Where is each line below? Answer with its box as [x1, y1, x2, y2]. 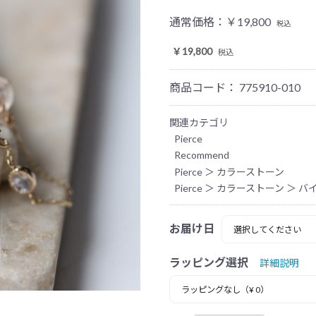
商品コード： [169, 80, 239, 94]
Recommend [174, 149, 229, 162]
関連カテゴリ [169, 116, 229, 128]
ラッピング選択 [169, 255, 248, 269]
